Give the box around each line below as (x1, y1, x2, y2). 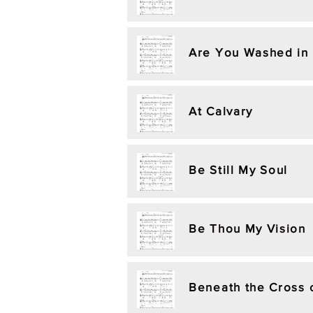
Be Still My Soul (189, 163, 289, 176)
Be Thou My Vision (189, 221, 306, 235)
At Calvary (189, 104, 253, 117)
